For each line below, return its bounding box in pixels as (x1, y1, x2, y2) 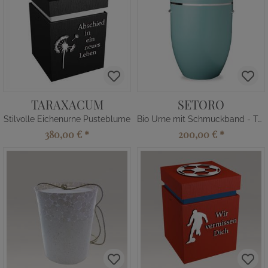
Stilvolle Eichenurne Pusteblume (4, 114, 130, 124)
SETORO (178, 96, 224, 112)
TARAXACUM (31, 96, 103, 112)
